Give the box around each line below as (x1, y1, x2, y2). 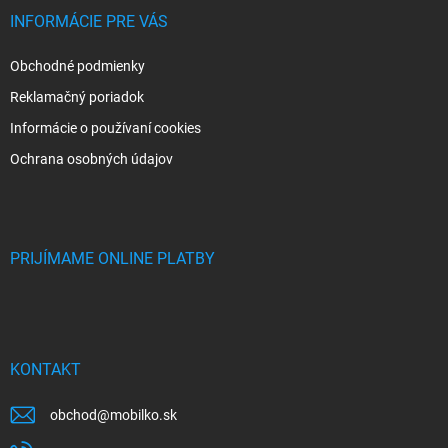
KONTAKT (10, 359, 81, 379)
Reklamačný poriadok (10, 88, 144, 105)
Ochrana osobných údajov (10, 150, 173, 167)
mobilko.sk (110, 406, 177, 423)
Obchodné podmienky (10, 57, 145, 74)
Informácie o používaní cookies (10, 119, 201, 136)
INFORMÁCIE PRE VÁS (10, 11, 168, 31)
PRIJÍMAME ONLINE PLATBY (10, 248, 215, 268)
